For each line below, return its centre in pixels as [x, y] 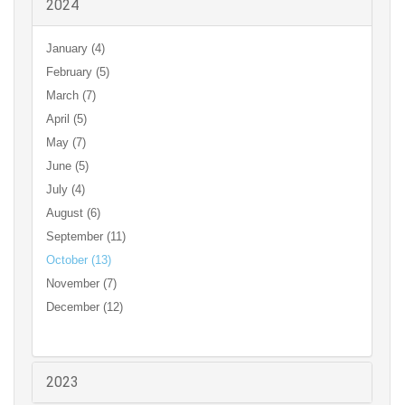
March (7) [71, 96]
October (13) [79, 260]
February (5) [78, 72]
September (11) [86, 237]
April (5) [66, 119]
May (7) [66, 143]
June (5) [67, 166]
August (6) [73, 213]
